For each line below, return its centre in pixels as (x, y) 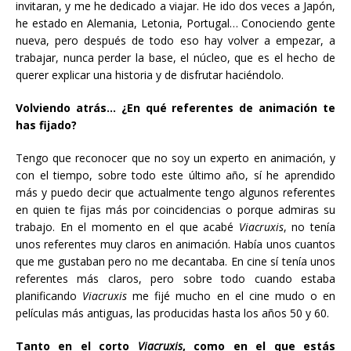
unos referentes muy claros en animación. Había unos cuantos (175, 244)
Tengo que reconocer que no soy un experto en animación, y (175, 157)
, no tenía (309, 226)
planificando (49, 295)
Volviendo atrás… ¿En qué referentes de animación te (175, 107)
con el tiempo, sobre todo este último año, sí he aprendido (175, 175)
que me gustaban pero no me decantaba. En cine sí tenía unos (175, 261)
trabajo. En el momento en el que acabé (127, 226)
